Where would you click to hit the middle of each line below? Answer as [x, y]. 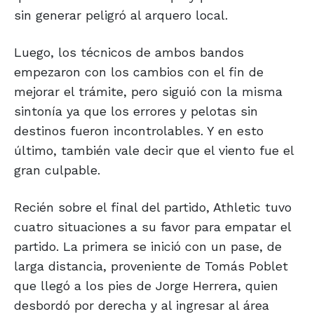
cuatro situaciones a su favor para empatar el [152, 227]
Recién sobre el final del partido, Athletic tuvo [153, 207]
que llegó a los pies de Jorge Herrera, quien [146, 286]
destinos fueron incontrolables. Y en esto [139, 131]
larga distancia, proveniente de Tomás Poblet [151, 266]
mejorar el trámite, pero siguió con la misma [148, 92]
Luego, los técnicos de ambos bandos [129, 53]
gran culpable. [57, 170]
